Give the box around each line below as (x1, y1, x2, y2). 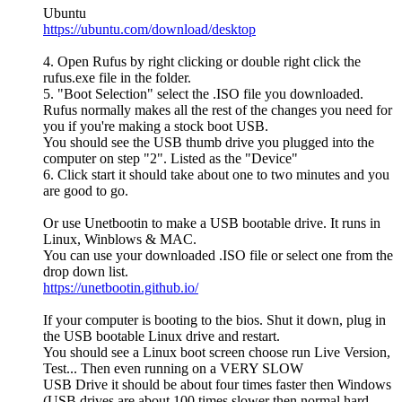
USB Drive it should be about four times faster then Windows (43, 377, 391, 393)
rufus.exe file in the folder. (43, 70, 191, 86)
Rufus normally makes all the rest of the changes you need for (43, 102, 392, 118)
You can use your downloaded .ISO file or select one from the (43, 248, 393, 264)
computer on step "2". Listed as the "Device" (43, 151, 298, 167)
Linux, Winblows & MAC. (43, 232, 197, 248)
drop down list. (43, 264, 128, 280)
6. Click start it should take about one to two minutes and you (43, 167, 389, 183)
